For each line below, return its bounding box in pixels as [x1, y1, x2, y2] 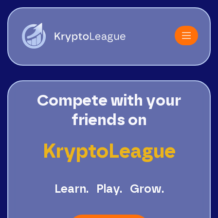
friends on [71, 112, 147, 128]
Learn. [54, 183, 89, 195]
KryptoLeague [42, 142, 176, 162]
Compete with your [37, 93, 181, 109]
